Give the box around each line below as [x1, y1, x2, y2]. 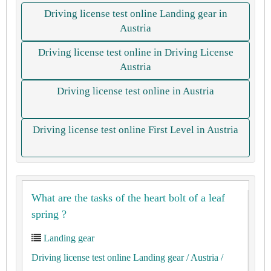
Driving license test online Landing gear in [44, 8, 227, 19]
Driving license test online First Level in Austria [33, 124, 238, 135]
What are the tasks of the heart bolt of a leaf [31, 192, 225, 204]
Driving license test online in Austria [57, 85, 214, 97]
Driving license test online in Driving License [38, 47, 233, 58]
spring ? [31, 208, 67, 220]
